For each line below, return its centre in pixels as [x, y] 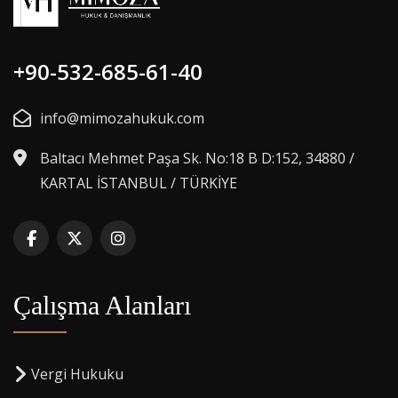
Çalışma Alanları [102, 305]
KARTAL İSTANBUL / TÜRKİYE [139, 183]
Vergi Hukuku [77, 374]
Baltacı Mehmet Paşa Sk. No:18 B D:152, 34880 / [197, 158]
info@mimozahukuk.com [122, 118]
